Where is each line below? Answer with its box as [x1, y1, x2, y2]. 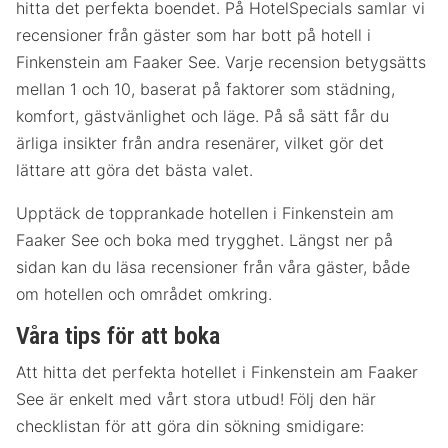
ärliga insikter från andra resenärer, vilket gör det [16, 132, 384, 153]
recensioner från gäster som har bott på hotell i [16, 24, 371, 45]
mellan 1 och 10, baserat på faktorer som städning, [16, 78, 395, 99]
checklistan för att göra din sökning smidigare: [16, 416, 364, 437]
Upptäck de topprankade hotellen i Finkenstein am [16, 202, 394, 223]
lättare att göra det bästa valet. [16, 159, 253, 180]
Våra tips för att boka [16, 321, 220, 350]
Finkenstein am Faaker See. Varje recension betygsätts [16, 51, 426, 72]
